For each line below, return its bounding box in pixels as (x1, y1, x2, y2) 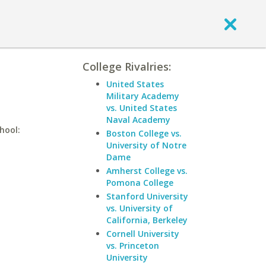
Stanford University (106, 191, 188, 202)
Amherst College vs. (106, 165, 188, 176)
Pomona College (106, 177, 173, 188)
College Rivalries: (83, 59, 171, 74)
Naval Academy (106, 114, 170, 125)
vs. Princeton (106, 240, 159, 251)
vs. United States (106, 102, 177, 113)
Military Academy (106, 90, 179, 102)
